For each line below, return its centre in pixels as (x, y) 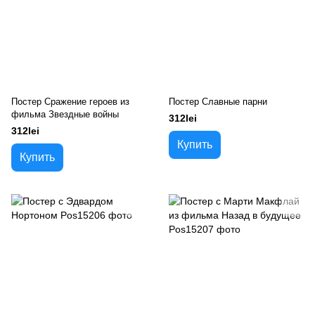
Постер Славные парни (218, 102)
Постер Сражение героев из (70, 102)
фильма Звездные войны (65, 114)
